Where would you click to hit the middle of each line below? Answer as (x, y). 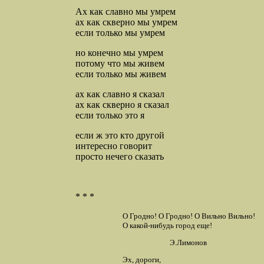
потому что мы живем (120, 64)
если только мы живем (121, 74)
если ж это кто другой (120, 136)
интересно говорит (114, 146)
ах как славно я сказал (120, 94)
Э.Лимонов (188, 243)
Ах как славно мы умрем (126, 12)
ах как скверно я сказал (122, 105)
